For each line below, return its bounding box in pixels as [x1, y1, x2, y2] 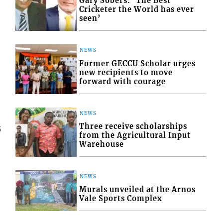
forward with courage [79, 77, 166, 86]
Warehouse [79, 140, 124, 149]
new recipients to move [79, 68, 173, 77]
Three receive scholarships [79, 122, 188, 131]
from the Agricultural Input [79, 131, 191, 140]
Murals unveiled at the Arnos [79, 185, 196, 194]
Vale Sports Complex [79, 194, 163, 203]
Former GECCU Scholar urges [79, 59, 196, 68]
